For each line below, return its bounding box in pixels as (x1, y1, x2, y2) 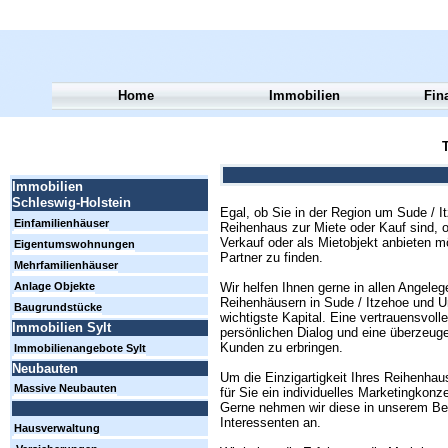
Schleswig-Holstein (12, 195, 131, 211)
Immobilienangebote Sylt (14, 342, 146, 355)
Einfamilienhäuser (14, 217, 109, 230)
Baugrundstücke (14, 301, 102, 314)
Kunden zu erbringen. (220, 340, 343, 356)
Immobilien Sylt (12, 320, 111, 336)
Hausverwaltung (14, 422, 100, 435)
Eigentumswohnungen (14, 238, 135, 251)
